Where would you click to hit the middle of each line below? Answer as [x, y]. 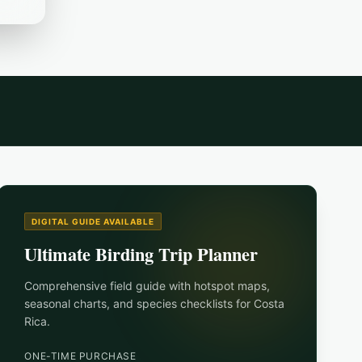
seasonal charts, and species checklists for [139, 304]
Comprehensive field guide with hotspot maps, [147, 286]
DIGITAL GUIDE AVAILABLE [93, 222]
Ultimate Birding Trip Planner [141, 255]
